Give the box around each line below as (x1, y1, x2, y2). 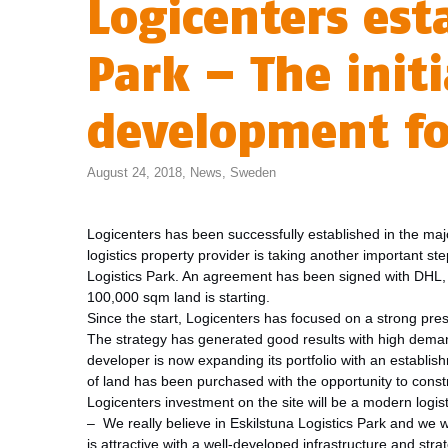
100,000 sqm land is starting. (87, 288, 270, 305)
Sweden (230, 164, 276, 180)
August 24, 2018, (87, 164, 190, 180)
